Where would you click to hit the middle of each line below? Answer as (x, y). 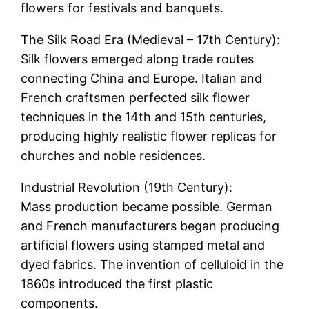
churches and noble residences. (113, 156)
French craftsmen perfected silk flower (136, 98)
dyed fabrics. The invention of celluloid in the (152, 265)
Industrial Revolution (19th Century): (127, 187)
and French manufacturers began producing (150, 226)
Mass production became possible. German (147, 207)
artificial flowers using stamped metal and (143, 245)
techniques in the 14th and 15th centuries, (144, 117)
